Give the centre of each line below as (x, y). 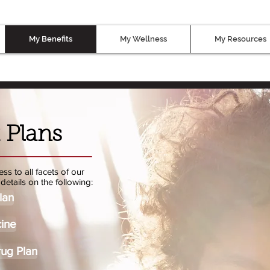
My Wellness (143, 39)
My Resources (240, 39)
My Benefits (51, 39)
